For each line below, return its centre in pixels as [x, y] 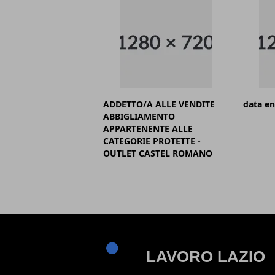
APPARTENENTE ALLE [148, 129]
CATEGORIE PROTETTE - [152, 141]
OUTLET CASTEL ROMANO [158, 153]
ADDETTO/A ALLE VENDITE [159, 104]
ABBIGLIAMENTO [139, 117]
